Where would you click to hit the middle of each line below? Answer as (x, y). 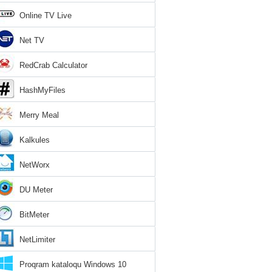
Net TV (32, 40)
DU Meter (36, 190)
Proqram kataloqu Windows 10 (73, 264)
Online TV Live (46, 15)
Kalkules (35, 140)
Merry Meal (39, 115)
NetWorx (35, 165)
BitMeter (34, 215)
